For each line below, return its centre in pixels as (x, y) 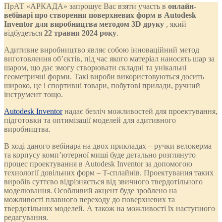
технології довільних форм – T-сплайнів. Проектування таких (109, 172)
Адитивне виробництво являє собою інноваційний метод (102, 50)
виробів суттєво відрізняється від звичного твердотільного (103, 181)
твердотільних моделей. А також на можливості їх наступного (110, 208)
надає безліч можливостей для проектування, (140, 111)
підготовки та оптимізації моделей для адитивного (90, 120)
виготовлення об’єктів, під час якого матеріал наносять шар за (109, 58)
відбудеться (24, 33)
